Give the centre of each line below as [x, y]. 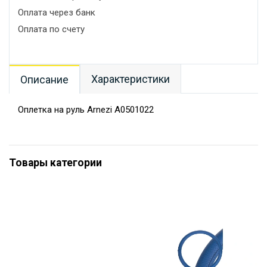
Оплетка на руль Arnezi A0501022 [86, 110]
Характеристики [131, 79]
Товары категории [55, 163]
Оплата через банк [57, 13]
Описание [44, 80]
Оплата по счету [51, 29]
